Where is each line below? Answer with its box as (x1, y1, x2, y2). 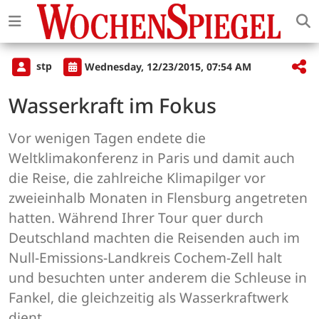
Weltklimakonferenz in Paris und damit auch (9, 148, 295, 168)
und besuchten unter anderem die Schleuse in (9, 268, 307, 288)
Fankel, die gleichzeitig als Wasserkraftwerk (9, 288, 288, 308)
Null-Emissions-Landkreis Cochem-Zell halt (9, 248, 282, 268)
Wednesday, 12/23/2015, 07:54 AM (85, 59, 251, 73)
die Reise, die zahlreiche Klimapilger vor (9, 168, 266, 188)
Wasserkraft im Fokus (9, 91, 216, 120)
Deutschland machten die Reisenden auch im (9, 228, 300, 248)
